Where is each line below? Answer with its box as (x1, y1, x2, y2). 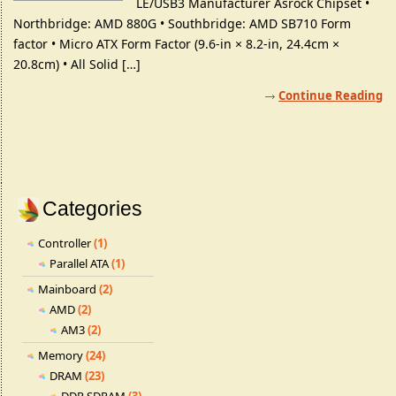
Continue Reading (278, 88, 383, 103)
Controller (38, 235, 91, 251)
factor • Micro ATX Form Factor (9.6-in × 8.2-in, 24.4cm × (13, 35, 339, 52)
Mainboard (38, 281, 96, 297)
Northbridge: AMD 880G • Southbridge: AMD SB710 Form (13, 15, 351, 32)
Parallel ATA (49, 255, 109, 271)
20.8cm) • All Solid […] (13, 56, 141, 72)
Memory (38, 347, 83, 363)
